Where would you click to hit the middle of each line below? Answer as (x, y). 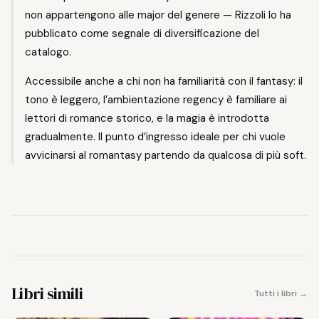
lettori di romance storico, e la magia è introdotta (147, 118)
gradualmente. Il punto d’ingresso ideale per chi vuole (155, 136)
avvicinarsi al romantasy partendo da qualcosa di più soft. (166, 155)
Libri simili (47, 293)
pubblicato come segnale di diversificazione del (142, 33)
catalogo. (48, 52)
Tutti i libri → (281, 293)
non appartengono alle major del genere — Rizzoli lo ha (158, 15)
